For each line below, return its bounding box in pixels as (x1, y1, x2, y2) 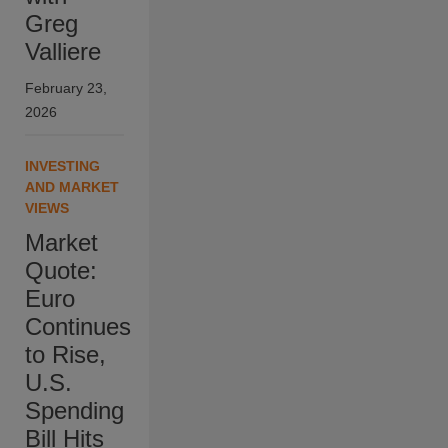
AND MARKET (25, 179, 119, 196)
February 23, (25, 80, 107, 97)
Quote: (25, 257, 97, 285)
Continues (25, 313, 131, 341)
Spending (25, 397, 124, 425)
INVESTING (25, 158, 100, 175)
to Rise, (25, 341, 106, 369)
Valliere (25, 38, 101, 66)
